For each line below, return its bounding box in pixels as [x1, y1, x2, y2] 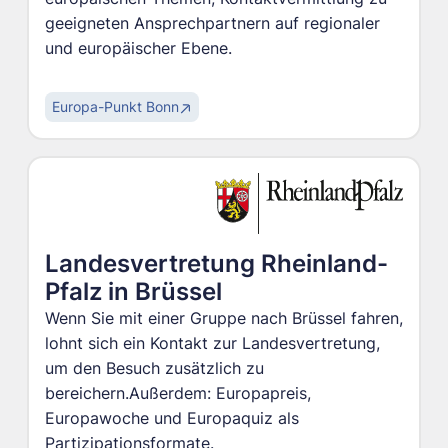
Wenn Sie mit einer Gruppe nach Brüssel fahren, [44, 309, 403, 329]
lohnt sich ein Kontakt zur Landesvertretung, [44, 334, 380, 354]
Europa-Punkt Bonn [52, 99, 180, 116]
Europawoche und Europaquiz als [44, 409, 299, 429]
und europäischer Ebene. [44, 38, 232, 58]
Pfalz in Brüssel [44, 277, 222, 307]
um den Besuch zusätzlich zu [44, 359, 264, 379]
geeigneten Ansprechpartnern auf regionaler [44, 13, 380, 33]
